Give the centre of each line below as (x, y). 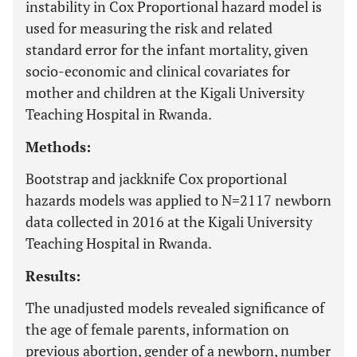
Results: (53, 276)
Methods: (58, 147)
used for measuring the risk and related (149, 28)
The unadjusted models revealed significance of (175, 308)
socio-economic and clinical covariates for (158, 71)
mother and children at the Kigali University (165, 92)
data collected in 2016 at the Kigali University (169, 222)
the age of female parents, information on (157, 329)
